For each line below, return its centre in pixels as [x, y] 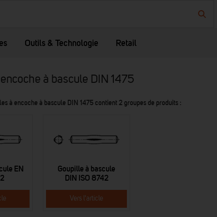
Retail [126, 43]
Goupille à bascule [87, 169]
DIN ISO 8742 [86, 178]
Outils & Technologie [62, 43]
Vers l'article [87, 198]
